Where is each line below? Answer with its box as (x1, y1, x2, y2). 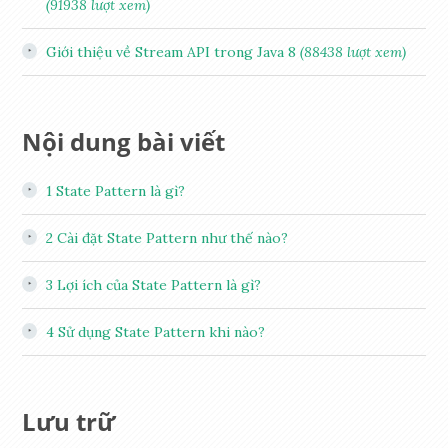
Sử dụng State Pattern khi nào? (54, 322, 266, 341)
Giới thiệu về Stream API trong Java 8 (46, 42, 301, 61)
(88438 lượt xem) (300, 42, 407, 61)
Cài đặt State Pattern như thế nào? (53, 228, 289, 247)
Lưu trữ (22, 404, 116, 438)
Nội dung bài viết (22, 124, 226, 158)
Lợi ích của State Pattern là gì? (53, 275, 262, 294)
